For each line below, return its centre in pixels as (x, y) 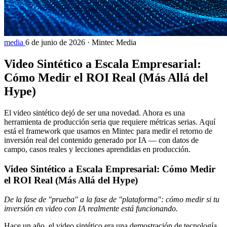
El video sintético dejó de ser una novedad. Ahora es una (94, 112)
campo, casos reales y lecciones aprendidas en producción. (97, 149)
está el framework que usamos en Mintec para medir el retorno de (108, 131)
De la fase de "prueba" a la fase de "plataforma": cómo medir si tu (112, 200)
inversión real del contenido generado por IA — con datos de (101, 140)
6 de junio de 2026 (55, 43)
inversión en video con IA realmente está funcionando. (91, 209)
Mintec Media (114, 43)
